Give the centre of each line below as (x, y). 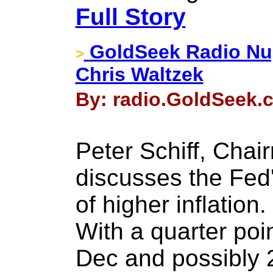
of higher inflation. (171, 204)
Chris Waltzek (139, 74)
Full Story (130, 17)
